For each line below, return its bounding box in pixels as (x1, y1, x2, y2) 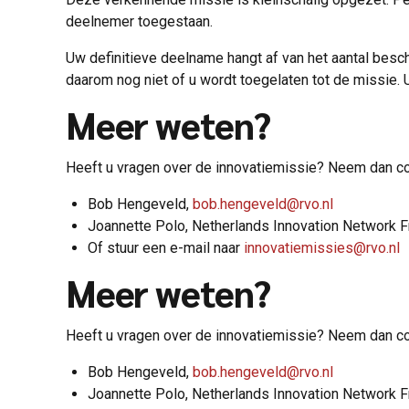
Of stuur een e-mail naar (88, 238, 244, 257)
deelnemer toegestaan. (66, 12, 216, 30)
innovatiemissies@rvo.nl (244, 238, 400, 257)
